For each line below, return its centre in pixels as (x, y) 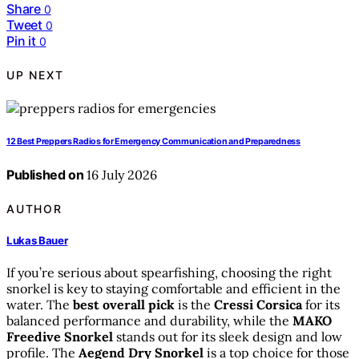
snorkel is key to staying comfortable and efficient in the (173, 289)
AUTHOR (34, 208)
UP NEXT (35, 75)
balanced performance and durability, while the (149, 321)
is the (194, 305)
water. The (40, 305)
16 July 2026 (121, 175)
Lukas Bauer (37, 240)
